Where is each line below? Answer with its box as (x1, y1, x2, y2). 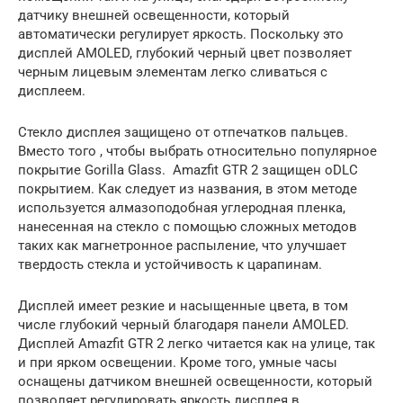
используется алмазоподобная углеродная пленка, (18, 199, 345, 216)
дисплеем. (18, 82, 85, 99)
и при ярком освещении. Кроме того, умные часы (18, 354, 337, 371)
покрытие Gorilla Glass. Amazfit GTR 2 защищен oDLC (18, 161, 358, 178)
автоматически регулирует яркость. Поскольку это (18, 25, 344, 42)
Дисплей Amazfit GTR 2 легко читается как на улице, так (18, 335, 375, 352)
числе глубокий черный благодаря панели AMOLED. (18, 316, 349, 333)
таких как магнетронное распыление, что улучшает (18, 237, 346, 254)
